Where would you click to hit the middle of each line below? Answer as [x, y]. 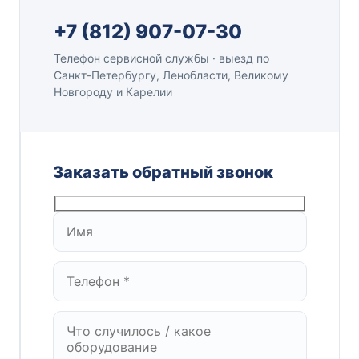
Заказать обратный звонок [163, 172]
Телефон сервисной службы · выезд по [161, 58]
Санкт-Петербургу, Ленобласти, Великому [171, 75]
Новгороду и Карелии [113, 91]
